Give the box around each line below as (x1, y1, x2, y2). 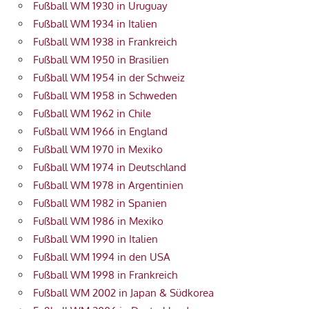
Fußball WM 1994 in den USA (33, 250, 170, 264)
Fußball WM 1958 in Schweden (33, 89, 177, 103)
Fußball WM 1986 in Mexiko (33, 215, 163, 228)
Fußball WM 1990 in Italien (33, 232, 158, 246)
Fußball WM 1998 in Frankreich (33, 268, 177, 282)
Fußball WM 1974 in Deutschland (33, 161, 186, 175)
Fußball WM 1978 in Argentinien (33, 179, 183, 192)
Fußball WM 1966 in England (33, 125, 168, 139)
